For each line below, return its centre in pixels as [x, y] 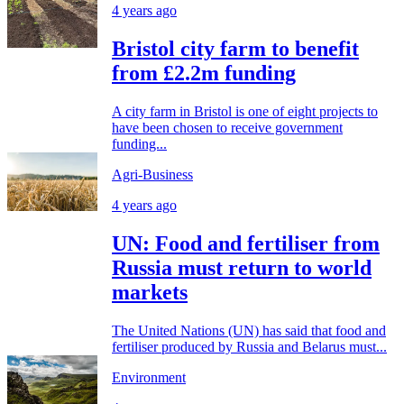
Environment [149, 377]
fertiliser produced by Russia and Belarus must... [249, 346]
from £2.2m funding [204, 73]
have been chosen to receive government [227, 128]
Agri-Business [152, 175]
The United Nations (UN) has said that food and [249, 330]
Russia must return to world [242, 267]
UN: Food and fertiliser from [246, 243]
